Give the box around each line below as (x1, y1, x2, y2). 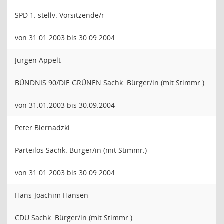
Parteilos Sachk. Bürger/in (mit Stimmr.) (15, 145, 147, 155)
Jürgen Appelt (15, 55, 61, 65)
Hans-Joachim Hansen (15, 190, 88, 200)
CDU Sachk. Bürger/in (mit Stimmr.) (15, 213, 132, 222)
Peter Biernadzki (15, 123, 70, 132)
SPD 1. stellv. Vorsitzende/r (15, 10, 104, 20)
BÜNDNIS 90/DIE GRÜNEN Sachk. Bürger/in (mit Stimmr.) (15, 78, 204, 87)
